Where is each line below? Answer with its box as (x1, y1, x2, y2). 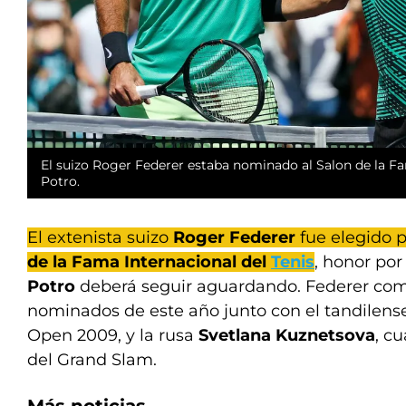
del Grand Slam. (27, 349, 157, 370)
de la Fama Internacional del (27, 251, 271, 272)
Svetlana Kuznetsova (198, 324, 375, 345)
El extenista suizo (27, 227, 169, 247)
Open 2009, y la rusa (27, 324, 198, 345)
